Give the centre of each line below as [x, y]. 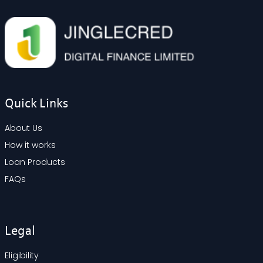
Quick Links [36, 104]
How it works [30, 145]
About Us [23, 128]
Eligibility [22, 255]
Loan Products [35, 162]
